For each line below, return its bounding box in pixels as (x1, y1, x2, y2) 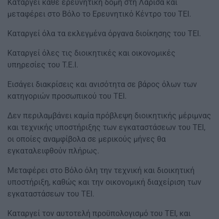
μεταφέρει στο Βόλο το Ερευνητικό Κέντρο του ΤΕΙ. (7, 9, 191, 19)
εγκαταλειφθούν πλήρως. (7, 146, 99, 156)
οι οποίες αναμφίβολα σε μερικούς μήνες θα (7, 134, 166, 144)
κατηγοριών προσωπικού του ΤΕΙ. (7, 91, 127, 101)
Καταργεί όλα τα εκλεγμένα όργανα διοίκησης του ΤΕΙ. (7, 29, 201, 39)
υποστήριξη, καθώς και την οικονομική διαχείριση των (7, 177, 201, 187)
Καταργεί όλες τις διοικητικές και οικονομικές (7, 48, 175, 58)
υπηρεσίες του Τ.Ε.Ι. (7, 60, 78, 70)
